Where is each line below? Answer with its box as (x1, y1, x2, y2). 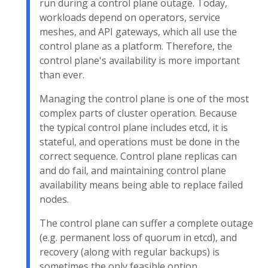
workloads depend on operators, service (39, 11, 220, 24)
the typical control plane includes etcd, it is (39, 121, 228, 134)
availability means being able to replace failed (39, 178, 243, 191)
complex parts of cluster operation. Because (39, 106, 237, 120)
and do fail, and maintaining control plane (39, 164, 226, 177)
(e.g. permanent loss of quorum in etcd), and (39, 231, 237, 244)
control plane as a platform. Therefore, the (39, 39, 232, 53)
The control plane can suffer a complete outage (39, 217, 253, 230)
